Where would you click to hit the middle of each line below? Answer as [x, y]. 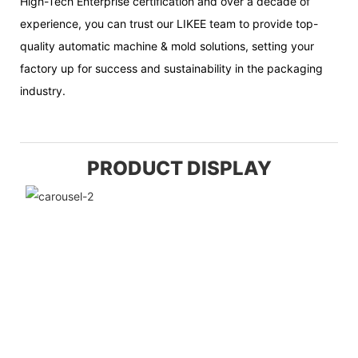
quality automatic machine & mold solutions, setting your [167, 46]
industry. [43, 91]
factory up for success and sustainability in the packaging [171, 68]
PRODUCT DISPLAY [179, 169]
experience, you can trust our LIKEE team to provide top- [169, 24]
